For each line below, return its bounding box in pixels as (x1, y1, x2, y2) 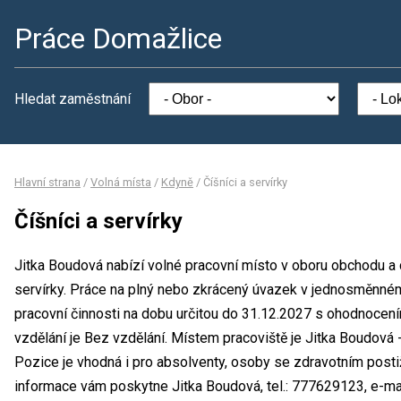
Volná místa (90, 175, 151, 189)
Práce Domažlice (14, 21, 222, 55)
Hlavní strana (14, 175, 81, 189)
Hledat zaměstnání (14, 90, 131, 107)
